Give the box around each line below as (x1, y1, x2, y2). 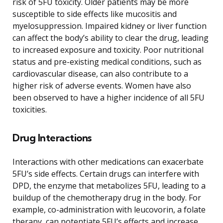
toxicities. (12, 104, 47, 115)
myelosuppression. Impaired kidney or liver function (12, 20, 207, 31)
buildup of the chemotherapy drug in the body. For (12, 192, 201, 203)
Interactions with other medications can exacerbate (12, 156, 204, 167)
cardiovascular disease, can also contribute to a (12, 68, 188, 79)
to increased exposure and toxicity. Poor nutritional (12, 44, 204, 55)
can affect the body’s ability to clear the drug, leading (12, 32, 209, 43)
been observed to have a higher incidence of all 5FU (12, 92, 205, 103)
